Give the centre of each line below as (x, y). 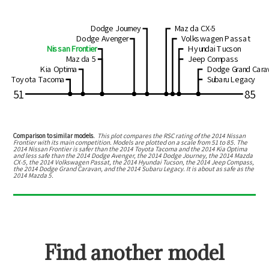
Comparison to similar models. (54, 135)
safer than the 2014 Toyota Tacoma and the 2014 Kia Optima (163, 149)
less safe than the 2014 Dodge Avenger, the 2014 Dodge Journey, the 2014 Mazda (139, 155)
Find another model (134, 253)
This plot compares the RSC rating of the (153, 135)
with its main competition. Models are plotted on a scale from (124, 142)
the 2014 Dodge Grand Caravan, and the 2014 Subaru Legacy (98, 168)
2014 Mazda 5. (34, 175)
